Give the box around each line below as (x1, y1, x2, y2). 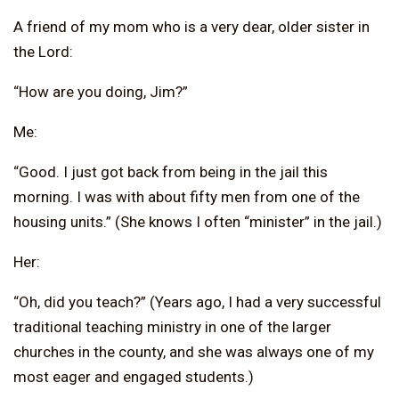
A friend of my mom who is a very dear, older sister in (13, 17, 370, 36)
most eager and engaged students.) (13, 367, 254, 386)
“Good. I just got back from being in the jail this (13, 162, 328, 181)
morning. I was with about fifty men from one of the (13, 187, 360, 206)
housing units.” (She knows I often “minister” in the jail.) (13, 212, 382, 231)
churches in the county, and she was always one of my (13, 342, 374, 361)
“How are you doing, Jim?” (13, 82, 188, 101)
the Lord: (13, 42, 73, 61)
